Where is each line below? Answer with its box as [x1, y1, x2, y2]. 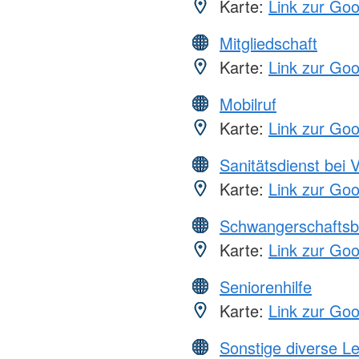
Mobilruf [220, 91, 276, 115]
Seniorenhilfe [220, 274, 312, 298]
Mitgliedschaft [220, 30, 317, 54]
